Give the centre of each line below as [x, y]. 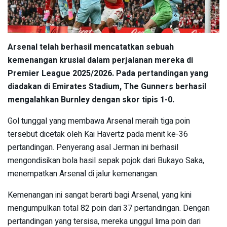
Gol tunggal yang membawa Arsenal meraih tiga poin [99, 121]
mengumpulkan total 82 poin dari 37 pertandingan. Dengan [109, 208]
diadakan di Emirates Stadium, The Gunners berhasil [107, 86]
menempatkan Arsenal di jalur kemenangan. [83, 174]
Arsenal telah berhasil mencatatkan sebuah [91, 47]
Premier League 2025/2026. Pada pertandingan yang [108, 73]
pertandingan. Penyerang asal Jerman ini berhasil [93, 147]
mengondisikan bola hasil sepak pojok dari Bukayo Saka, [106, 160]
